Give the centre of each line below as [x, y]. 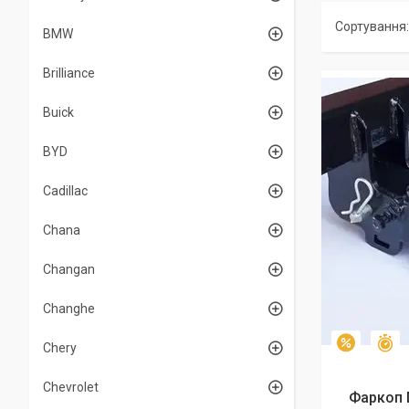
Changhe [69, 309]
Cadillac [65, 191]
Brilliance [69, 73]
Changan [69, 269]
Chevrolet [71, 387]
